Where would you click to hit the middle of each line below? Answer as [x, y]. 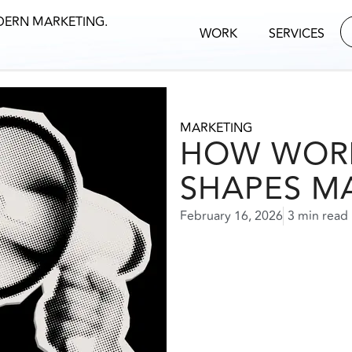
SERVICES [297, 34]
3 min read [318, 216]
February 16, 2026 [232, 216]
